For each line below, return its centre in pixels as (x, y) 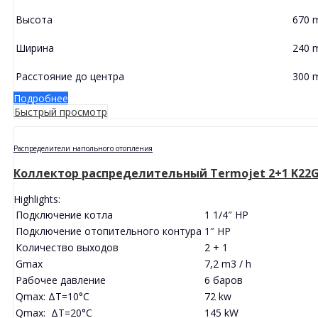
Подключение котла (64, 214)
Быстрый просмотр (61, 111)
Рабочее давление (61, 280)
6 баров (224, 280)
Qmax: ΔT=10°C (53, 296)
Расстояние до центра (70, 76)
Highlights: (37, 199)
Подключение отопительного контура (109, 231)
